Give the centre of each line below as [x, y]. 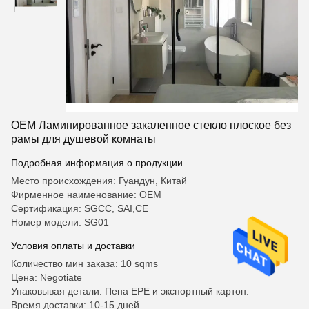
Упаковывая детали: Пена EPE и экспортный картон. [130, 291]
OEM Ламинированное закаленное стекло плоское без [151, 125]
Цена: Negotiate [47, 277]
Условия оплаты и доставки [73, 246]
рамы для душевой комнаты [83, 139]
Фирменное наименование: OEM [86, 195]
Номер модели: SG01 [60, 222]
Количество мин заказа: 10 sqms [84, 263]
